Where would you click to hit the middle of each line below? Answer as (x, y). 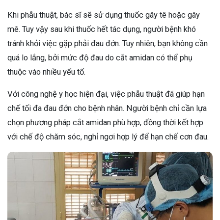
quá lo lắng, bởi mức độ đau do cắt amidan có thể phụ (100, 58)
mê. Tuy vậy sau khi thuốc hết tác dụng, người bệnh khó (102, 29)
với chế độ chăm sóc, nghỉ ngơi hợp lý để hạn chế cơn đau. (108, 137)
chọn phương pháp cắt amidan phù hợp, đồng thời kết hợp (105, 123)
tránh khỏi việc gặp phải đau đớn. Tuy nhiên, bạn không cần (108, 43)
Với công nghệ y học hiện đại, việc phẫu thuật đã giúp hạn (106, 94)
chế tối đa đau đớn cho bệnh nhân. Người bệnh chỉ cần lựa (107, 108)
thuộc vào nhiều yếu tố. (46, 72)
